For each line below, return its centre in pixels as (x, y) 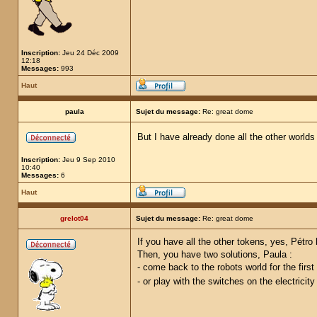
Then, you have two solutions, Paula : (215, 254)
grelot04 (74, 218)
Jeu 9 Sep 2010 (88, 160)
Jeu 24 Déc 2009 (90, 53)
